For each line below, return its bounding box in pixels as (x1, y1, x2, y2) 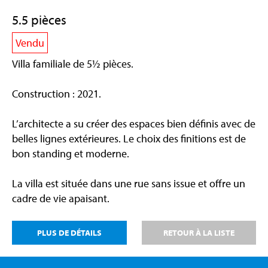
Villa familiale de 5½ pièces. (12, 57, 133, 71)
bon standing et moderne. (12, 147, 129, 160)
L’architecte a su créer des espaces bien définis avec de (12, 117, 255, 130)
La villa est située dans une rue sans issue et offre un (12, 176, 245, 190)
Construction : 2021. (12, 87, 101, 100)
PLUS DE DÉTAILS (36, 227, 102, 238)
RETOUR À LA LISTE (163, 227, 234, 238)
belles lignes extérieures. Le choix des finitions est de (12, 132, 246, 145)
